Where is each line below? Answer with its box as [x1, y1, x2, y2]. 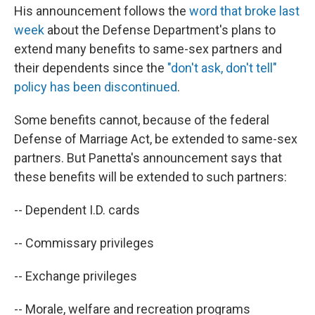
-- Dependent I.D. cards [14, 202, 140, 218]
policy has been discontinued [14, 79, 177, 95]
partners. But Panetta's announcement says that [14, 150, 282, 166]
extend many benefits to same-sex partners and [14, 41, 282, 57]
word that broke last [189, 4, 300, 19]
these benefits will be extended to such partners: [14, 169, 287, 185]
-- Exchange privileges [14, 269, 137, 284]
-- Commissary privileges [14, 236, 154, 251]
